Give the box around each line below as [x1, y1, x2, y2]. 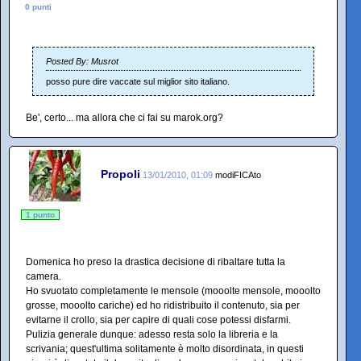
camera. [26, 270, 61, 282]
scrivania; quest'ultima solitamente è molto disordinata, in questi [26, 342, 304, 355]
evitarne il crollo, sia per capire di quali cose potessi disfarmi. [26, 313, 291, 326]
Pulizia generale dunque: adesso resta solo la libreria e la [26, 328, 278, 340]
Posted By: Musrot [46, 56, 118, 66]
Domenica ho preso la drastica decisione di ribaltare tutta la [26, 255, 285, 268]
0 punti [25, 2, 52, 11]
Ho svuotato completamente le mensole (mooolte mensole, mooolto [26, 284, 321, 297]
